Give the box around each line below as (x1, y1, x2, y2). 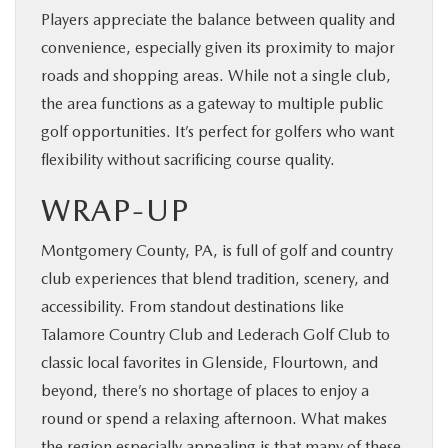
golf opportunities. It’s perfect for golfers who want (41, 121, 394, 141)
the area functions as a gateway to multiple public (41, 93, 383, 113)
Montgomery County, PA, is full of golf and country (41, 240, 393, 260)
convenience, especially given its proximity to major (41, 37, 395, 57)
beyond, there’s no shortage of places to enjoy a (41, 380, 369, 400)
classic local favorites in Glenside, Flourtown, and (41, 352, 378, 372)
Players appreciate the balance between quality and (41, 9, 395, 29)
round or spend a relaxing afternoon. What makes (41, 408, 387, 428)
